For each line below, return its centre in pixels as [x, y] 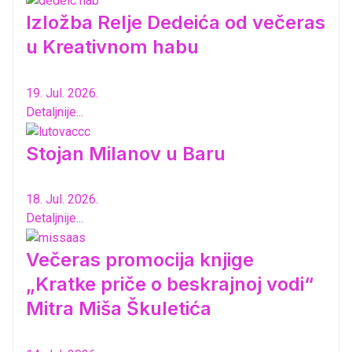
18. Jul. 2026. [62, 200]
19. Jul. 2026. [62, 93]
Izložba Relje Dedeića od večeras [176, 22]
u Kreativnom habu [112, 46]
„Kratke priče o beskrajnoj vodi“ [170, 284]
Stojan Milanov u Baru [126, 153]
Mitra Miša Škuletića [119, 309]
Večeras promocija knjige [140, 260]
